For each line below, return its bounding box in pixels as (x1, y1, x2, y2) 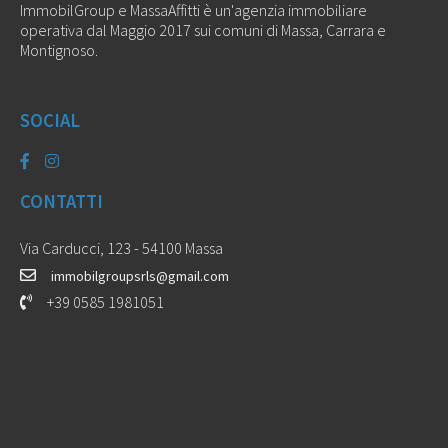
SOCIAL (20, 109, 80, 133)
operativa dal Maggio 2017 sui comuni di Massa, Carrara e (20, 20, 386, 41)
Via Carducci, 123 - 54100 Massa (20, 238, 223, 259)
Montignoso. (20, 40, 98, 61)
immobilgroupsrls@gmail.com (51, 267, 229, 286)
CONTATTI (20, 189, 103, 213)
